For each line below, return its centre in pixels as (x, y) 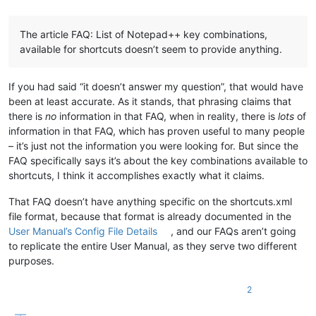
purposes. (31, 260)
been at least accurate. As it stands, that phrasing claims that (150, 101)
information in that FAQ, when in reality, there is (167, 116)
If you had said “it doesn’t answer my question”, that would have (156, 86)
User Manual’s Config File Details (83, 231)
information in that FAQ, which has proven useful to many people (157, 130)
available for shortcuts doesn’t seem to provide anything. (151, 49)
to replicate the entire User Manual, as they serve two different (153, 245)
